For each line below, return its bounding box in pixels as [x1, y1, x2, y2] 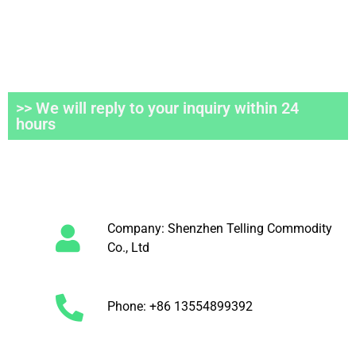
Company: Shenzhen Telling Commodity [106, 220, 332, 236]
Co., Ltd [106, 239, 149, 255]
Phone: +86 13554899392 [106, 299, 253, 315]
